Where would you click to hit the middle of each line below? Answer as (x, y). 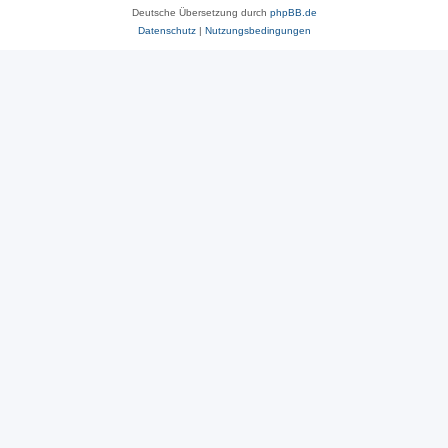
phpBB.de (293, 13)
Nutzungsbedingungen (257, 31)
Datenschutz (166, 31)
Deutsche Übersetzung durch (200, 13)
